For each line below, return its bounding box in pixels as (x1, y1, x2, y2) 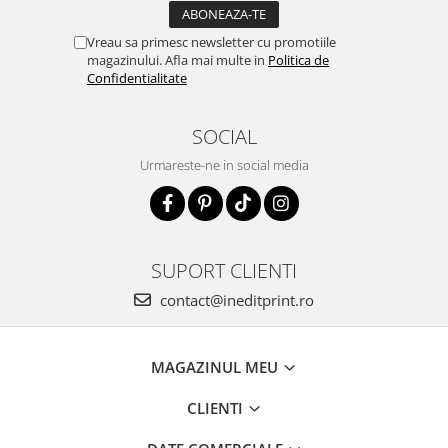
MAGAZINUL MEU (151, 357, 282, 377)
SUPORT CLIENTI (151, 256, 297, 284)
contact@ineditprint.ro (156, 290, 314, 310)
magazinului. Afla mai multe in (87, 51, 268, 69)
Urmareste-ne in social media (139, 156, 309, 174)
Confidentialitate (87, 69, 187, 87)
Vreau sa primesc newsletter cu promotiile (87, 33, 336, 51)
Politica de (268, 51, 329, 69)
